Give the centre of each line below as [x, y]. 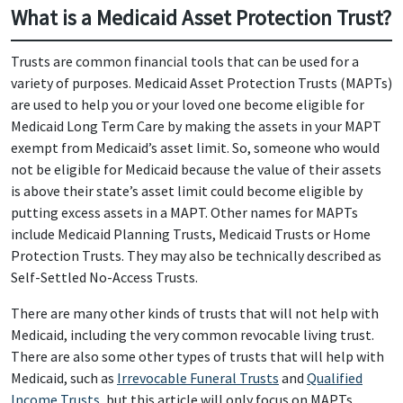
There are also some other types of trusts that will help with [197, 356]
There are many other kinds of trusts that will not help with [195, 313]
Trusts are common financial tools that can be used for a [185, 61]
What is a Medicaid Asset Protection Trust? [201, 18]
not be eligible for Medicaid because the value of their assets [196, 169]
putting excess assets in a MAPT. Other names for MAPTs [184, 212]
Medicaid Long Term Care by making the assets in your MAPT [196, 126]
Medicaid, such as [64, 378]
